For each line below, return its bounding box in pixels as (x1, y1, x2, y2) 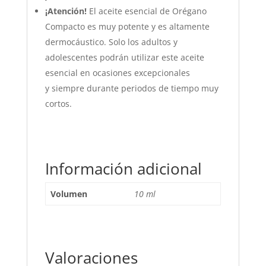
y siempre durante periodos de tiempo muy (45, 83, 218, 94)
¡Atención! (45, 5, 89, 17)
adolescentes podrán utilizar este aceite (45, 52, 204, 64)
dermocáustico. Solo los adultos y (45, 36, 178, 48)
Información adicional (45, 158, 202, 180)
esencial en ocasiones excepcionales (45, 67, 190, 79)
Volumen (50, 188, 87, 200)
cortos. (45, 98, 72, 110)
